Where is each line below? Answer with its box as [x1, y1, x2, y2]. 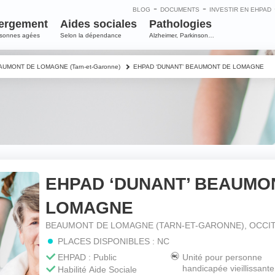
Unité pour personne [182, 252, 263, 262]
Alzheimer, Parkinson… [149, 32, 214, 39]
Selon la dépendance [60, 32, 122, 39]
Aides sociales [60, 18, 137, 30]
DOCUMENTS [160, 6, 199, 13]
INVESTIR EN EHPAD [209, 6, 271, 13]
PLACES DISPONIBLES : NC [58, 236, 170, 246]
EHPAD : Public [58, 252, 117, 262]
